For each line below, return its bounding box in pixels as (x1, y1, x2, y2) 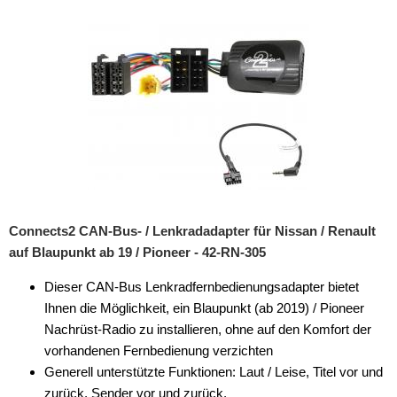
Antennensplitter (23, 280, 116, 295)
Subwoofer (9, 67, 71, 82)
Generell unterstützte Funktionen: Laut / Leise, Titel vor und (44, 364, 383, 379)
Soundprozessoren (9, 32, 119, 47)
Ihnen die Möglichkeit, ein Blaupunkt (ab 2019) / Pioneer (44, 300, 364, 315)
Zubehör (9, 138, 61, 153)
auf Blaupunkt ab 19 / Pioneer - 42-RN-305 (9, 245, 266, 260)
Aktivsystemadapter (23, 174, 139, 189)
